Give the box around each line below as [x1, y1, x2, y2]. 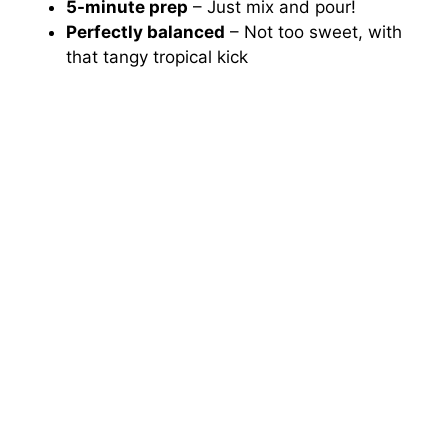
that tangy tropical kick [66, 47, 249, 68]
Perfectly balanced [66, 22, 226, 43]
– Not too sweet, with [225, 22, 403, 43]
